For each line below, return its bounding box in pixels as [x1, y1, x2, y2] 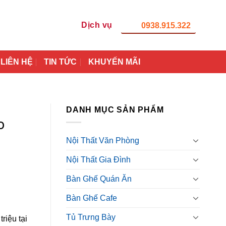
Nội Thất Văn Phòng [66, 136, 139, 145]
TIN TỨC [44, 58, 77, 66]
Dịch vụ [81, 21, 112, 29]
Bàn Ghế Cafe [66, 193, 117, 202]
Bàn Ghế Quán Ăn [66, 174, 132, 183]
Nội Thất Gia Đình [66, 155, 131, 164]
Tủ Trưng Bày [66, 212, 116, 221]
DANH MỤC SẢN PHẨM [66, 105, 164, 114]
